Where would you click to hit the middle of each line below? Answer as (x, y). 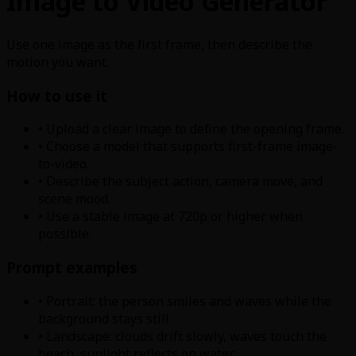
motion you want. (58, 62)
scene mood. (74, 199)
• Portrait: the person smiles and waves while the (185, 301)
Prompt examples (72, 268)
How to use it (57, 95)
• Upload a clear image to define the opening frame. (191, 129)
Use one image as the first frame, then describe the (159, 44)
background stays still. (105, 318)
